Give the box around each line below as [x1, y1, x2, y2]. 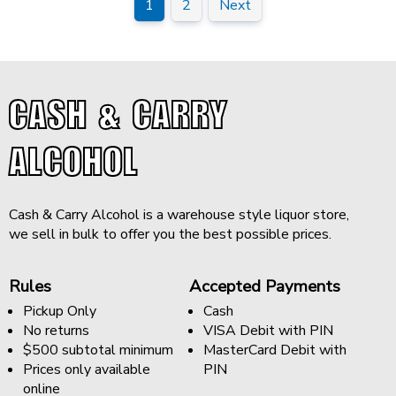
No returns [23, 320, 89, 340]
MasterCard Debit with [203, 339, 346, 360]
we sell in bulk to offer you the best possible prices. [9, 225, 331, 245]
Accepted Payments [189, 274, 340, 298]
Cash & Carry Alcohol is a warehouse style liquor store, [9, 205, 349, 225]
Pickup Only [23, 301, 96, 321]
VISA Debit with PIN [203, 320, 333, 340]
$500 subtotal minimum [23, 339, 173, 360]
